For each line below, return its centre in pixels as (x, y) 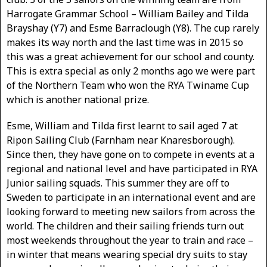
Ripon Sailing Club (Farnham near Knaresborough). (121, 140)
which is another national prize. (78, 100)
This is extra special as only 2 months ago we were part (131, 71)
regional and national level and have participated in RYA (132, 169)
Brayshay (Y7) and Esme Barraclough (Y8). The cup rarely (133, 28)
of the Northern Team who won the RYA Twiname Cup (128, 85)
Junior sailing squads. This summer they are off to (118, 183)
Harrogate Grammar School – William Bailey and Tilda (128, 14)
